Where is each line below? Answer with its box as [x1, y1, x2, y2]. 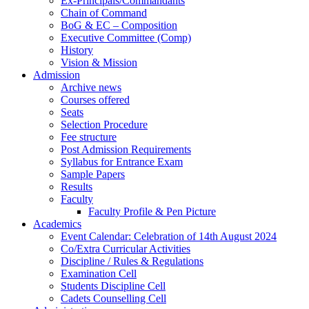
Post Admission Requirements [61, 143, 191, 156]
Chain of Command [61, 7, 147, 19]
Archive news [61, 81, 121, 94]
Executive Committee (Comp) [61, 32, 191, 44]
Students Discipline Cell [61, 280, 166, 292]
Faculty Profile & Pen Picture [88, 206, 216, 218]
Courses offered [61, 94, 130, 106]
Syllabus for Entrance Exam [61, 156, 183, 168]
